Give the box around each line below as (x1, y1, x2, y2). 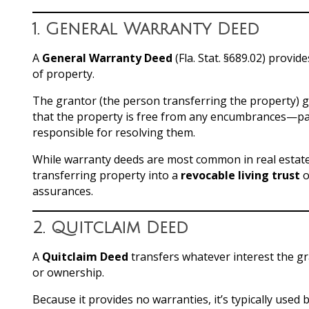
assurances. (32, 183, 93, 199)
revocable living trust (181, 167, 300, 183)
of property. (32, 66, 94, 81)
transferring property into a (32, 167, 181, 183)
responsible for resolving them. (32, 124, 195, 140)
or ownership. (32, 264, 104, 280)
